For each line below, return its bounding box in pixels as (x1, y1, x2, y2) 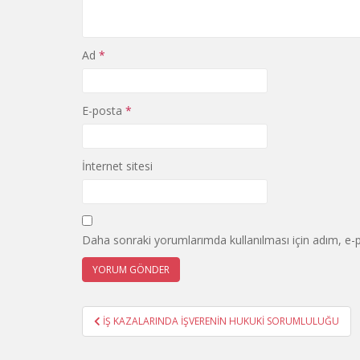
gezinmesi (81, 324, 181, 350)
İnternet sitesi (82, 158, 153, 174)
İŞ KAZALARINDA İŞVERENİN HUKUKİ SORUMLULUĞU (103, 314, 339, 328)
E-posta (82, 103, 125, 118)
